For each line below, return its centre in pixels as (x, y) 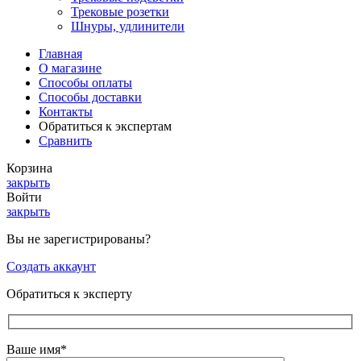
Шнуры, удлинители (128, 26)
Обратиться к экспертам (105, 126)
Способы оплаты (85, 82)
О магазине (70, 68)
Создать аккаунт (51, 266)
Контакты (66, 111)
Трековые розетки (120, 11)
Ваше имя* (37, 350)
